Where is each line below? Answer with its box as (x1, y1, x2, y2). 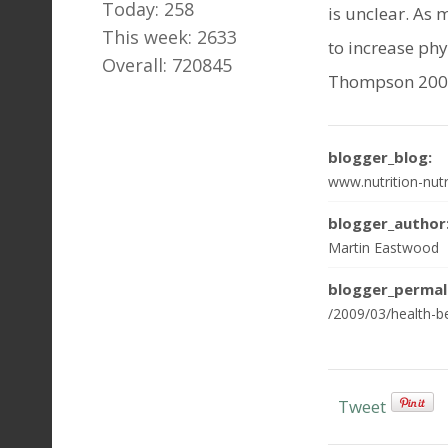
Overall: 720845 (102, 53, 232, 77)
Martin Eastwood (328, 237, 439, 257)
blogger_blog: (328, 146, 432, 167)
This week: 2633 (102, 25, 237, 49)
